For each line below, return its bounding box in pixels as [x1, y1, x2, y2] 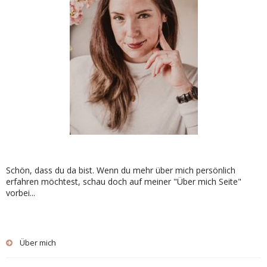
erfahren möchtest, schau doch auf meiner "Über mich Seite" [6, 176, 241, 188]
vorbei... [6, 187, 35, 199]
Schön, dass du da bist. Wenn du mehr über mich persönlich [6, 164, 235, 176]
